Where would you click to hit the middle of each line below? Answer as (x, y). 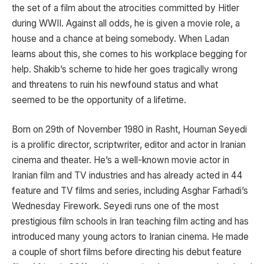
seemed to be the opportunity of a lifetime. (99, 100)
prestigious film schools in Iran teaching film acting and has (130, 221)
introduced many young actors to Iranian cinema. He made (130, 236)
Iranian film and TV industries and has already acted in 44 (127, 175)
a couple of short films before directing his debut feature (127, 252)
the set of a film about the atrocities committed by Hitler (126, 8)
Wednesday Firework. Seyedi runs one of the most (115, 206)
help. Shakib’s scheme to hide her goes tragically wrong (125, 69)
